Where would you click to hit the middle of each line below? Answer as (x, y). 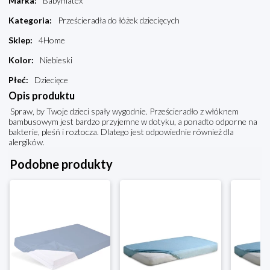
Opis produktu (42, 96)
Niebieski (56, 60)
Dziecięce (51, 80)
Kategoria (29, 20)
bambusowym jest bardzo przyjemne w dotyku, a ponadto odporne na (133, 122)
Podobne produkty (61, 164)
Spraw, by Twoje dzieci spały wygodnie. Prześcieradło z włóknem (124, 111)
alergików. (27, 142)
